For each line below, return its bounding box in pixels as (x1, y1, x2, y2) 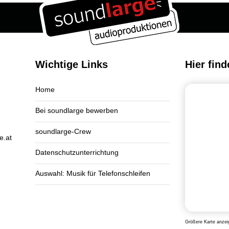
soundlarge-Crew (35, 127, 91, 135)
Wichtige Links (35, 59, 108, 70)
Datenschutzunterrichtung (35, 148, 119, 156)
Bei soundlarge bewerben (35, 106, 118, 114)
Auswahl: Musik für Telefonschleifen (35, 169, 150, 177)
